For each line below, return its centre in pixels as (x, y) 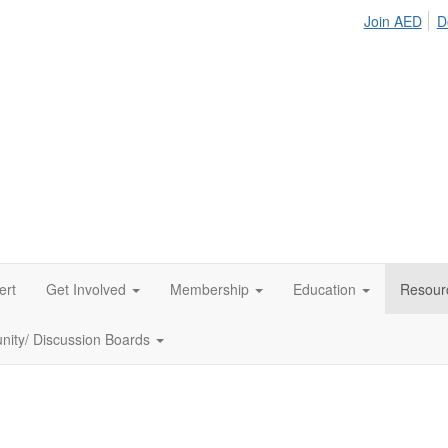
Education (324, 289)
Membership (209, 289)
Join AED (392, 21)
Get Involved (86, 289)
